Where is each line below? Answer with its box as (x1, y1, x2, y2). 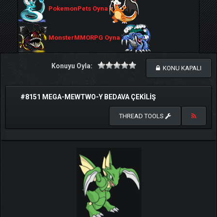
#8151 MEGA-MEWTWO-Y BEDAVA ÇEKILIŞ (20, 93, 156, 101)
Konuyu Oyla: (51, 62, 93, 70)
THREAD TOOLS (119, 112, 165, 120)
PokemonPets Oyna (47, 5, 109, 13)
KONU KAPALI (160, 64, 201, 72)
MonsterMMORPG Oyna (47, 34, 122, 42)
